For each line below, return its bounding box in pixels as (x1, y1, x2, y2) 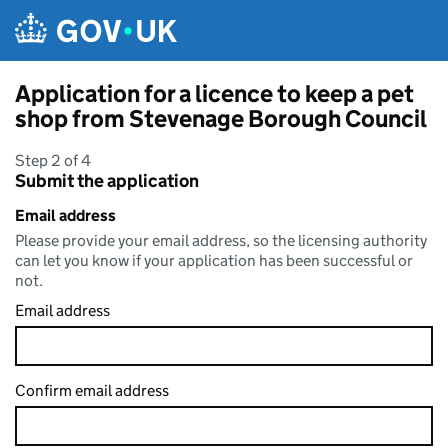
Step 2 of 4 (15, 151, 91, 170)
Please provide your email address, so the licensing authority (15, 231, 427, 250)
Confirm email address (15, 381, 169, 400)
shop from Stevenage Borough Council (15, 104, 427, 133)
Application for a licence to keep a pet (15, 79, 414, 108)
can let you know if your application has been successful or (15, 251, 413, 270)
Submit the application (15, 170, 199, 192)
